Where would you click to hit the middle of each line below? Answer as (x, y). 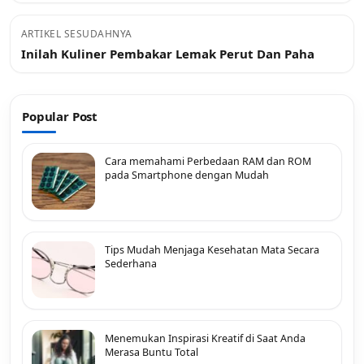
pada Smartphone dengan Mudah (187, 175)
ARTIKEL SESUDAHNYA (77, 33)
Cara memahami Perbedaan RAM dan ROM (208, 161)
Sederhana (131, 263)
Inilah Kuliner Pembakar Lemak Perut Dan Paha (168, 53)
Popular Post (60, 116)
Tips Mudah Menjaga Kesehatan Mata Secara (212, 249)
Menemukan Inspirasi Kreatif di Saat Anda (205, 338)
